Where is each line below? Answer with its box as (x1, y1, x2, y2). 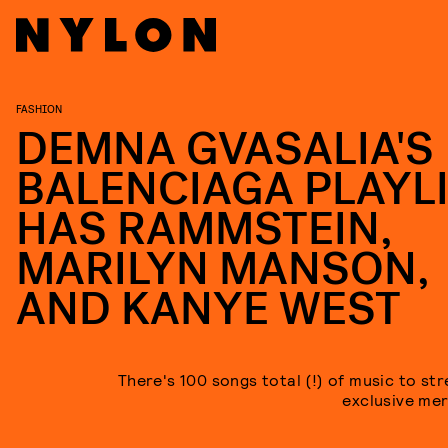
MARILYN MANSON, (16, 240, 430, 299)
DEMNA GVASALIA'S (16, 120, 434, 179)
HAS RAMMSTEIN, (16, 200, 393, 259)
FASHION (16, 101, 62, 115)
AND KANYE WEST (16, 280, 401, 339)
